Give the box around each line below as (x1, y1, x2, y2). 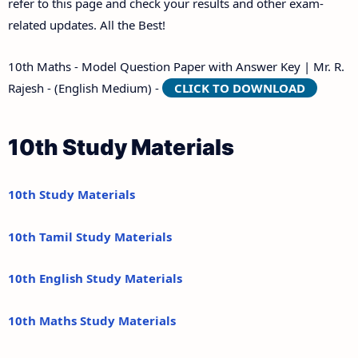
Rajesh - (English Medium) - (8, 80, 162, 97)
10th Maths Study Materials (8, 312, 176, 328)
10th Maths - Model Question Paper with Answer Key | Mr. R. (8, 58, 344, 75)
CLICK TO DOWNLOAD (174, 80, 305, 97)
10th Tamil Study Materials (8, 228, 172, 245)
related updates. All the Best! (8, 16, 165, 33)
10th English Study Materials (8, 270, 182, 287)
